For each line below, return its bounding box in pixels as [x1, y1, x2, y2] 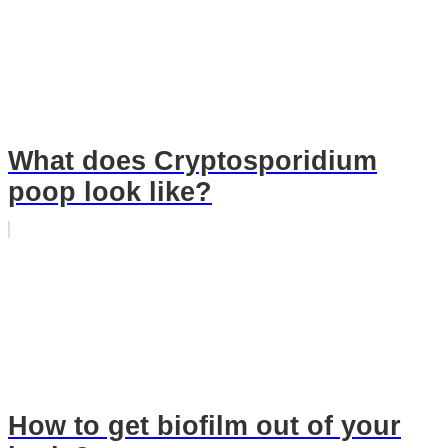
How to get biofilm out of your [8, 411, 401, 442]
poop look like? [8, 176, 212, 207]
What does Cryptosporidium [8, 145, 377, 176]
